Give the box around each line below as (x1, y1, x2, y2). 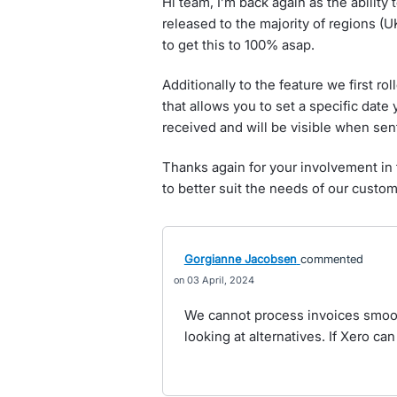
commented (300, 252, 363, 266)
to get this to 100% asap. (161, 36, 315, 53)
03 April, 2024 (186, 274, 254, 286)
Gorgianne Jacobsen (183, 252, 297, 266)
